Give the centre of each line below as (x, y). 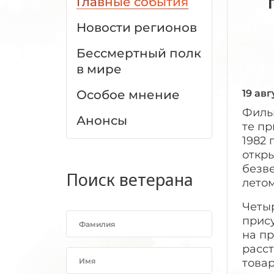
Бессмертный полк (139, 53)
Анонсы (102, 120)
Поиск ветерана (130, 180)
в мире (99, 69)
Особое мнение (128, 95)
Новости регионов (137, 28)
